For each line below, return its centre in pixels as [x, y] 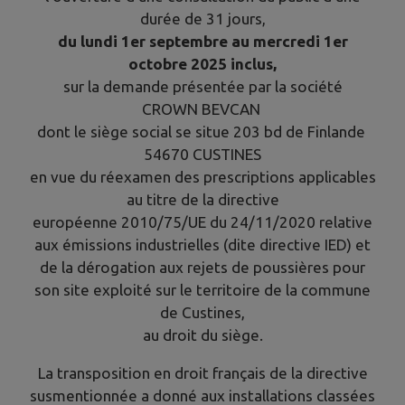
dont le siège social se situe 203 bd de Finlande [202, 131]
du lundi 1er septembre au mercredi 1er [202, 41]
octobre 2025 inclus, [202, 63]
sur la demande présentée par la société [202, 86]
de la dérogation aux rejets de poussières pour [202, 267]
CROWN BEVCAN [202, 108]
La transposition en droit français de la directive [202, 373]
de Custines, [202, 312]
